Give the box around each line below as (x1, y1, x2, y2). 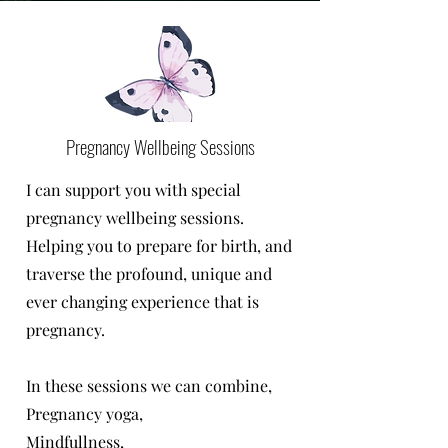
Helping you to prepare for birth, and (26, 235, 292, 256)
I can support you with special (26, 179, 241, 200)
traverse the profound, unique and (26, 263, 272, 284)
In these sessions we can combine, (26, 375, 272, 396)
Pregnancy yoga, (26, 403, 147, 424)
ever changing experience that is (26, 291, 259, 312)
